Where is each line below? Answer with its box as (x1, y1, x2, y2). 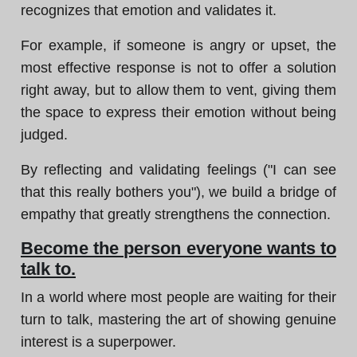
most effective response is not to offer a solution (21, 60, 336, 76)
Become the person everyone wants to (21, 238, 336, 258)
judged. (21, 127, 68, 143)
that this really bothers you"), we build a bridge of (21, 184, 336, 200)
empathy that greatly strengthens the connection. (21, 206, 331, 222)
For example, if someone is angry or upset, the (21, 37, 336, 53)
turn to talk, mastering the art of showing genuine (21, 312, 336, 328)
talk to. (21, 259, 76, 279)
